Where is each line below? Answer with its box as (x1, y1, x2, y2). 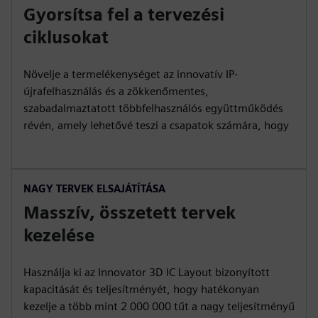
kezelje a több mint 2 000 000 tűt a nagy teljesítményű (23, 300, 295, 313)
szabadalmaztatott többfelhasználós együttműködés (23, 102, 283, 115)
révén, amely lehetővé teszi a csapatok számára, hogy (23, 119, 289, 132)
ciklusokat (23, 27, 109, 48)
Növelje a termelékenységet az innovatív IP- (23, 67, 238, 81)
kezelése (23, 225, 94, 246)
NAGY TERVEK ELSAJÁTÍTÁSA (23, 182, 165, 194)
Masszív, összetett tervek (23, 202, 236, 223)
